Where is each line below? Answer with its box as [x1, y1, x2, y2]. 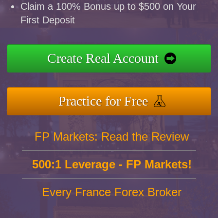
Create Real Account [47, 50, 159, 66]
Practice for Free [58, 93, 148, 109]
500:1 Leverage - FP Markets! [32, 157, 192, 171]
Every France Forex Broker [42, 185, 182, 199]
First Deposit [20, 14, 75, 25]
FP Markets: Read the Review [35, 129, 189, 143]
